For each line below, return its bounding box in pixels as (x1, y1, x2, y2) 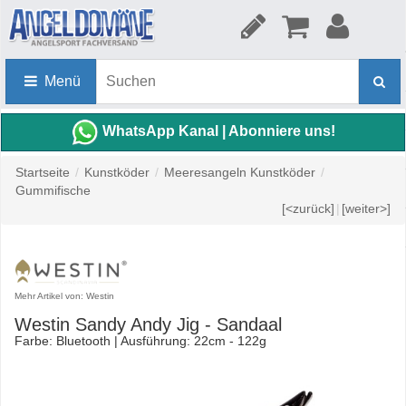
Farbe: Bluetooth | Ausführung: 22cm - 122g (14, 333, 266, 348)
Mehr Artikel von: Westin (14, 291, 114, 301)
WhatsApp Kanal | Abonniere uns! (101, 123, 335, 140)
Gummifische (15, 183, 91, 198)
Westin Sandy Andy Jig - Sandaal (14, 314, 282, 334)
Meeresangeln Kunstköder (164, 165, 315, 179)
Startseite (15, 165, 70, 179)
